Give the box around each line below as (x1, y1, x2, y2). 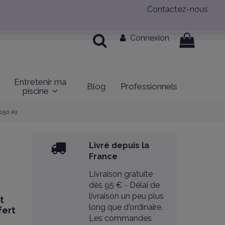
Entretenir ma (14, 76, 66, 87)
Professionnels (120, 81, 177, 91)
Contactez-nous (147, 5, 208, 14)
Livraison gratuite (89, 169, 153, 179)
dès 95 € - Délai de (89, 180, 160, 190)
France (89, 152, 118, 162)
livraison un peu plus (89, 191, 164, 201)
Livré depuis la (89, 141, 150, 151)
